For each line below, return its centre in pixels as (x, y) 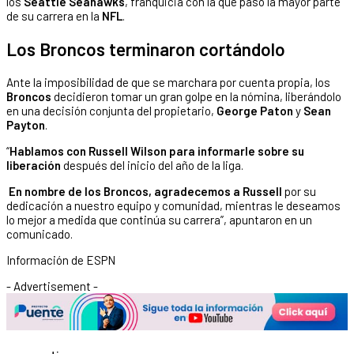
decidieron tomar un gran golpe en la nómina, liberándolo (196, 96)
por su (299, 191)
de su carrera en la (54, 16)
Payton (26, 124)
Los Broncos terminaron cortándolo (146, 49)
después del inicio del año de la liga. (152, 165)
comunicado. (40, 233)
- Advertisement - (52, 286)
